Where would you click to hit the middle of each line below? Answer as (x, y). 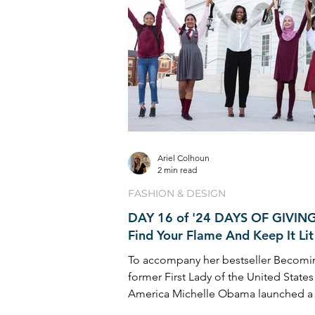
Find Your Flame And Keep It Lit (221, 235)
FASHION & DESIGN (177, 193)
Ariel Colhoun (184, 158)
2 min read (177, 170)
